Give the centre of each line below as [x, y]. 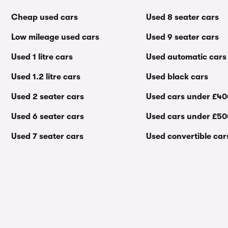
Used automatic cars [186, 57]
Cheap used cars [45, 17]
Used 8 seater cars [182, 17]
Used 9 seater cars [182, 37]
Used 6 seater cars [48, 117]
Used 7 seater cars [47, 136]
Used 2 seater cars [48, 97]
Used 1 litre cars [42, 57]
